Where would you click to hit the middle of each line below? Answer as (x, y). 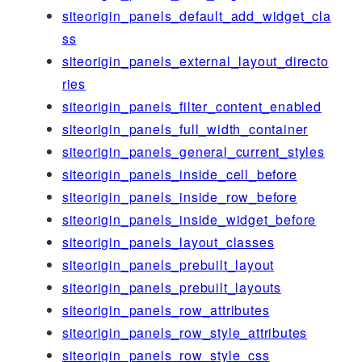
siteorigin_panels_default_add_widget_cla (196, 15)
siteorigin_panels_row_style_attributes (185, 332)
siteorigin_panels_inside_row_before (179, 196)
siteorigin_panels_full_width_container (185, 128)
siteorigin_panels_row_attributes (166, 309)
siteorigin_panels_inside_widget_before (189, 219)
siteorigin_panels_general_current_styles (193, 151)
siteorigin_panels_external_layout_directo (195, 61)
